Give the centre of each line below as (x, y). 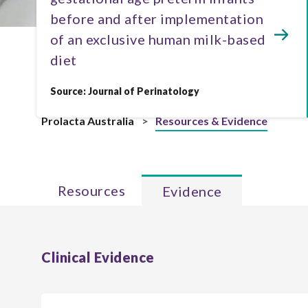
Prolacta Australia (88, 121)
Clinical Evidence (98, 257)
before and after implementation (156, 19)
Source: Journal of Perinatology (124, 91)
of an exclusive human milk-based (158, 39)
